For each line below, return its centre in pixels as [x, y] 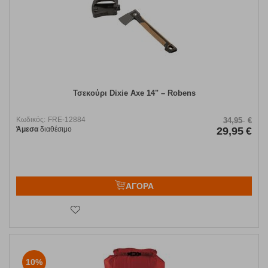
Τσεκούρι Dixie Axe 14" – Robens [134, 93]
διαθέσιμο [55, 130]
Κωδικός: [31, 120]
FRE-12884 [67, 120]
